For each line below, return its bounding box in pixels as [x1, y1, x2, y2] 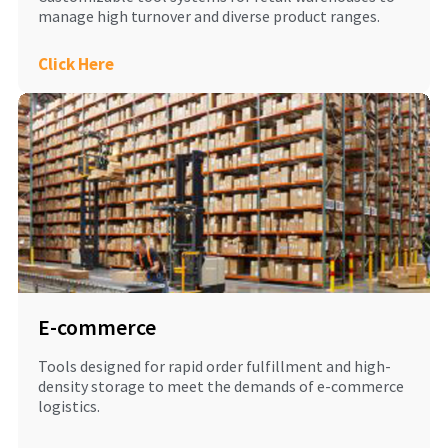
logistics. [37, 396, 100, 417]
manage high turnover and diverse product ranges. [37, 6, 380, 27]
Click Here [37, 53, 114, 76]
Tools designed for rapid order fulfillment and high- [37, 356, 391, 377]
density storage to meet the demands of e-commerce [37, 376, 404, 397]
